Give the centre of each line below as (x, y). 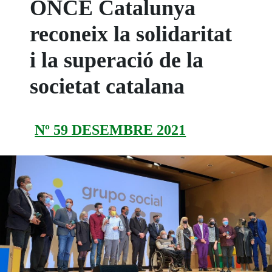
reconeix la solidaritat (131, 34)
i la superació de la (117, 60)
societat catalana (107, 86)
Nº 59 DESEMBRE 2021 (110, 130)
